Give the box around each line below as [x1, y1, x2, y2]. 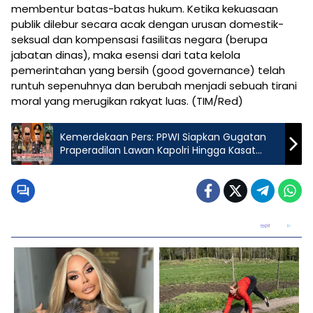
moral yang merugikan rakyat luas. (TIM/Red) [11, 94, 243, 109]
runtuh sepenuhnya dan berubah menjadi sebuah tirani [11, 78, 297, 94]
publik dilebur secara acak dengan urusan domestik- [11, 17, 284, 32]
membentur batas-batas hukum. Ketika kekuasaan [11, 1, 278, 17]
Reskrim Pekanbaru [60, 156, 152, 171]
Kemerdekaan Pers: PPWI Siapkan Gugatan [60, 130, 266, 145]
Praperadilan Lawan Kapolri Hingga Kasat [60, 143, 256, 158]
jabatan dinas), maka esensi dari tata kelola [11, 48, 240, 63]
